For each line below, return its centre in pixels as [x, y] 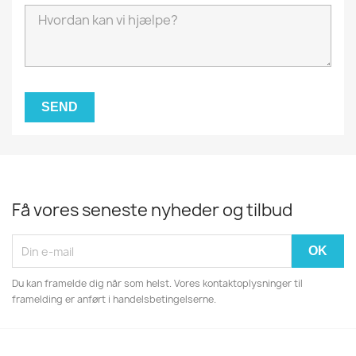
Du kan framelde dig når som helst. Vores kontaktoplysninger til [157, 283]
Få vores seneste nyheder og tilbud [152, 210]
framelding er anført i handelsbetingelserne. [114, 299]
